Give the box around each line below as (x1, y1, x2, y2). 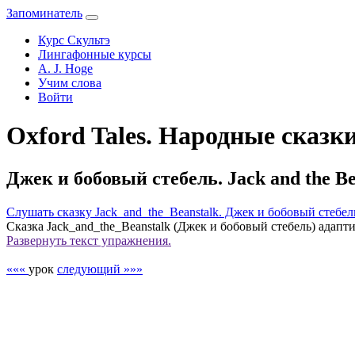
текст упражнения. (67, 233, 171, 247)
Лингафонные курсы (38, 48, 151, 61)
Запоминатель (6, 6, 82, 20)
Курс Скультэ (38, 33, 110, 47)
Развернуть (6, 233, 67, 247)
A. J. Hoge (38, 62, 93, 75)
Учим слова (38, 76, 101, 90)
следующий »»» (57, 261, 143, 276)
